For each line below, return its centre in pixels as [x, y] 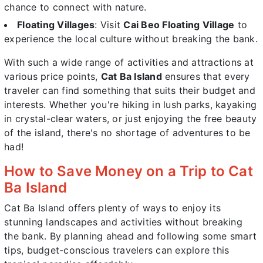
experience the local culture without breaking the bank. [131, 38]
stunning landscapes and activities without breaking [123, 222]
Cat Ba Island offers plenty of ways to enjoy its [112, 208]
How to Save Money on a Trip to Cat [129, 171]
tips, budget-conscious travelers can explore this [117, 250]
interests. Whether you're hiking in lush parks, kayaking [130, 104]
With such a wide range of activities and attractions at [129, 62]
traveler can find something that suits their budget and [130, 90]
